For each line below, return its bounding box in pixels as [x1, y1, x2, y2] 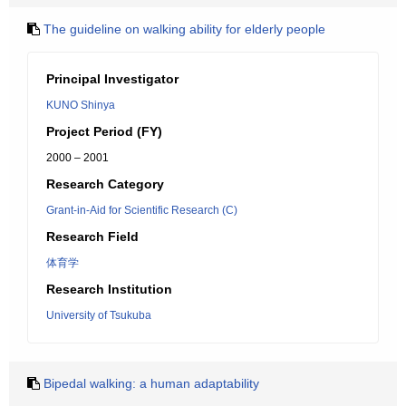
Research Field [46, 229, 139, 244]
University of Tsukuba [46, 309, 151, 322]
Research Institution [46, 282, 172, 296]
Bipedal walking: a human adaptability [43, 376, 259, 391]
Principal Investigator [46, 72, 179, 86]
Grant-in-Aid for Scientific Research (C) [46, 204, 237, 217]
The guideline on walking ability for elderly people [43, 22, 325, 36]
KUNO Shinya [46, 99, 115, 111]
